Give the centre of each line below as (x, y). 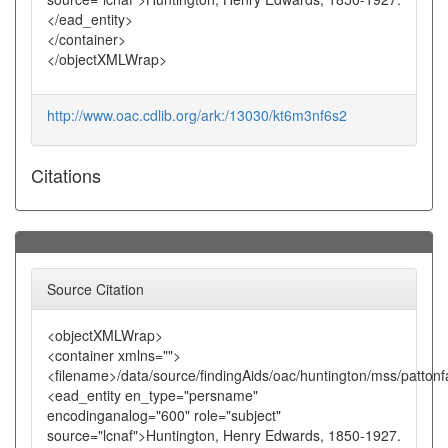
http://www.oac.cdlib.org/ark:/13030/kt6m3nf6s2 (197, 115)
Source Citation (95, 289)
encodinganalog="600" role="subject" (164, 415)
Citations (66, 175)
